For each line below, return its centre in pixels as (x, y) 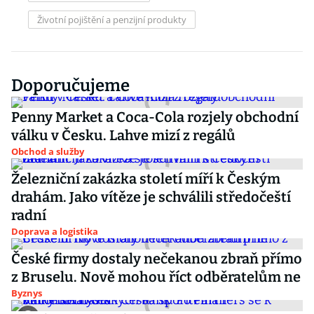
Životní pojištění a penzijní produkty (112, 20)
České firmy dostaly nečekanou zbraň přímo (157, 259)
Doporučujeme (70, 86)
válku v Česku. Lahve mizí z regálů (123, 135)
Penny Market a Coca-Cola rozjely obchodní (155, 117)
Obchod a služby (48, 151)
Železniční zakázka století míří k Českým (146, 179)
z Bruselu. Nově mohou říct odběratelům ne (156, 277)
